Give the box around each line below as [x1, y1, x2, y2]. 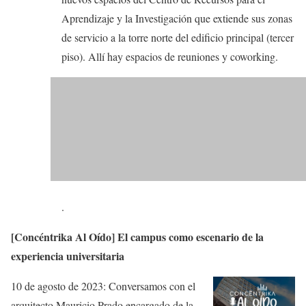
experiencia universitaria [11, 248, 124, 264]
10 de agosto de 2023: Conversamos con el [11, 279, 195, 294]
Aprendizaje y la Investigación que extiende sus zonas [61, 11, 292, 26]
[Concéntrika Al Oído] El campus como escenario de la [11, 229, 264, 245]
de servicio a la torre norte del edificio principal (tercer [61, 30, 294, 45]
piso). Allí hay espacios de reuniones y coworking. [61, 49, 278, 64]
